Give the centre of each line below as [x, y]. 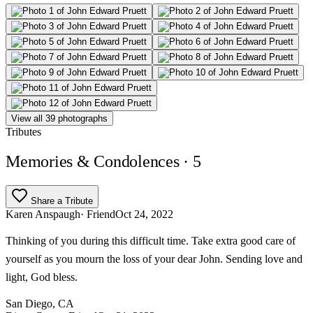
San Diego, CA [40, 303]
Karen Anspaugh [43, 214]
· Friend [98, 214]
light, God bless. [42, 277]
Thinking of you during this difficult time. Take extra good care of [151, 240]
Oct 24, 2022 [144, 214]
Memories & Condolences [95, 161]
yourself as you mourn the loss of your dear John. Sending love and [154, 259]
